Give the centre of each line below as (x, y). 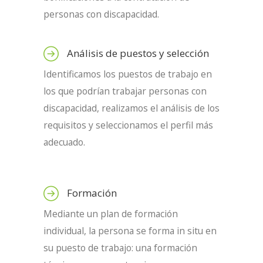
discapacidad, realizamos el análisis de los (131, 108)
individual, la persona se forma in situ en (130, 231)
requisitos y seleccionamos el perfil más (128, 125)
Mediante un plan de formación (111, 214)
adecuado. (64, 142)
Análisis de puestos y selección (138, 53)
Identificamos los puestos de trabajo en (128, 74)
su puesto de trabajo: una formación (120, 248)
